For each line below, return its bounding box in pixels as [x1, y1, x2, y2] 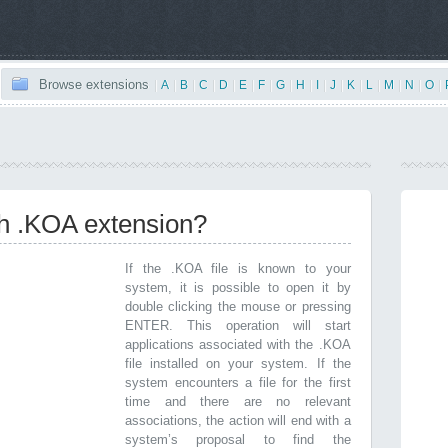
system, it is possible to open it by [125, 280, 351, 295]
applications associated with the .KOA [125, 337, 351, 352]
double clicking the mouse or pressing [125, 299, 351, 314]
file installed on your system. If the [125, 356, 351, 371]
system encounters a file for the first [125, 375, 351, 390]
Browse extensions [39, 77, 149, 92]
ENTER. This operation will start [125, 318, 351, 333]
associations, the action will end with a [125, 413, 351, 428]
